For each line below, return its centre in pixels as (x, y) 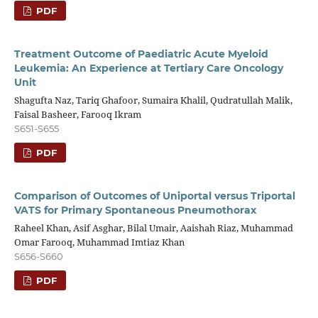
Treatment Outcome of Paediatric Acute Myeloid (141, 54)
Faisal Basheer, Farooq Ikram (77, 114)
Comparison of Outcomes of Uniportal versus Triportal (154, 196)
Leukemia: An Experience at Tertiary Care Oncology (148, 68)
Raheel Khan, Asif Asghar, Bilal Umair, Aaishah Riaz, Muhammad (153, 227)
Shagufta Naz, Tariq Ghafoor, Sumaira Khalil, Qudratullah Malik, (153, 100)
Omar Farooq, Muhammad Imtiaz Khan (99, 242)
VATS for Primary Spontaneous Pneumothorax (135, 210)
